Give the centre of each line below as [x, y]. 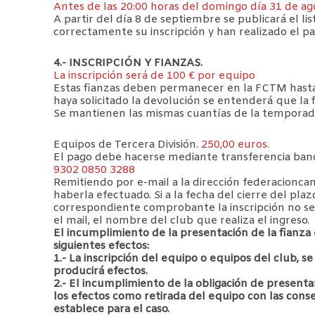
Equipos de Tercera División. [127, 144]
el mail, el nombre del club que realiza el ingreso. [181, 220]
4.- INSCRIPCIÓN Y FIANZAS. [128, 63]
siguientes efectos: [101, 246]
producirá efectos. [101, 271]
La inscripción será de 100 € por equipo [154, 76]
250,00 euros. [235, 144]
